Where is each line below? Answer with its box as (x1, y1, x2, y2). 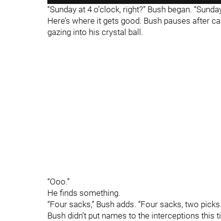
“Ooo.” (47, 177, 70, 186)
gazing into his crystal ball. (47, 27, 143, 37)
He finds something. (47, 188, 120, 198)
